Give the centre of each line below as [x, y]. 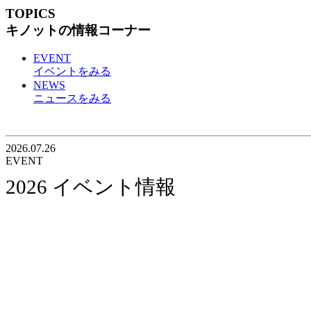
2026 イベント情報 [91, 186]
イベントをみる [72, 72]
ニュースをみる [72, 99]
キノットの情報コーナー [78, 30]
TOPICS [31, 13]
